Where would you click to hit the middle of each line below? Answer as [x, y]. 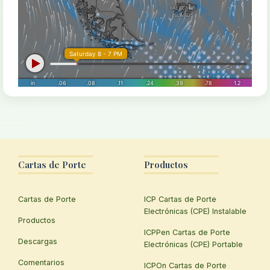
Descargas [38, 241]
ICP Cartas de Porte [180, 199]
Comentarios [41, 262]
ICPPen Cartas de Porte [187, 232]
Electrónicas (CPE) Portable [193, 244]
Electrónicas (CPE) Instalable [195, 211]
